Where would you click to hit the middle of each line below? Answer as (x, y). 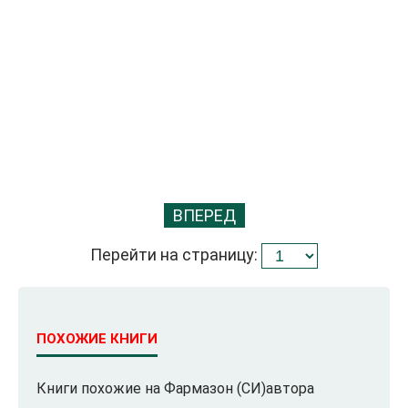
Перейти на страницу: (176, 254)
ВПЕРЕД (204, 215)
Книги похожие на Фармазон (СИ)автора (175, 388)
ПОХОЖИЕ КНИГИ (97, 338)
